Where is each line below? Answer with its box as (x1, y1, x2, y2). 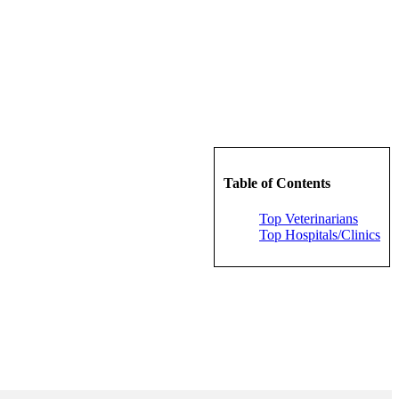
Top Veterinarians (259, 210, 358, 226)
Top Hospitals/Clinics (259, 226, 380, 242)
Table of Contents (224, 175, 330, 191)
